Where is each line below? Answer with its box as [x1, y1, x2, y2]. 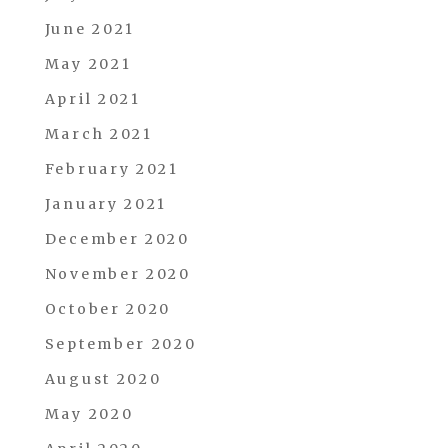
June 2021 [44, 20, 136, 38]
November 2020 [44, 265, 191, 283]
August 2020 [44, 370, 162, 388]
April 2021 [44, 90, 141, 108]
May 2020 [44, 405, 134, 423]
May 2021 [44, 55, 132, 73]
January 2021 [44, 195, 168, 213]
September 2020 [44, 335, 197, 353]
